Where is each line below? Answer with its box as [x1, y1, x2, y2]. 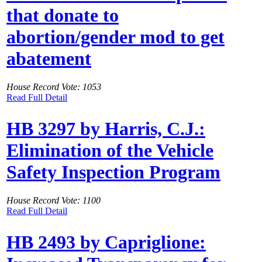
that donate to [6, 4, 119, 26]
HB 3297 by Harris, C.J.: [6, 118, 205, 139]
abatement [6, 47, 91, 69]
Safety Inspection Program [6, 161, 220, 182]
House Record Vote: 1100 [6, 195, 101, 206]
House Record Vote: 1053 [6, 82, 101, 92]
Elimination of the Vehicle [6, 139, 213, 161]
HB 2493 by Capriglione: [6, 231, 206, 253]
